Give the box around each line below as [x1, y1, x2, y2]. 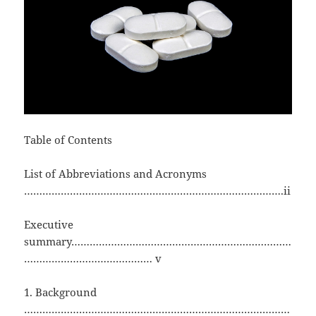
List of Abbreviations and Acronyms [24, 166, 207, 181]
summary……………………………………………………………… [24, 234, 292, 249]
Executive [24, 217, 74, 232]
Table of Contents [24, 133, 113, 147]
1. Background [24, 285, 97, 300]
